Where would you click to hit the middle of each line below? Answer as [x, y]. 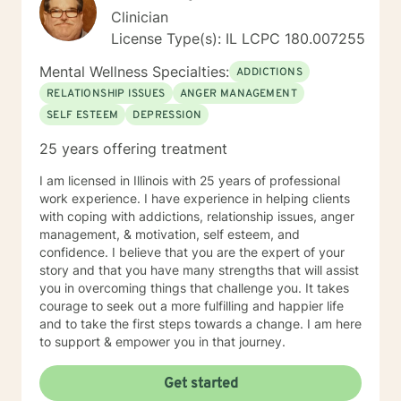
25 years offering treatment [133, 149]
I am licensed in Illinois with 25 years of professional [190, 180]
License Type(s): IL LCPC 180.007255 [238, 38]
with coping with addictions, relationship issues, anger [197, 216]
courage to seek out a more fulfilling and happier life [192, 306]
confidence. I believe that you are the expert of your [192, 252]
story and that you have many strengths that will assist [199, 270]
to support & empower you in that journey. [162, 341]
